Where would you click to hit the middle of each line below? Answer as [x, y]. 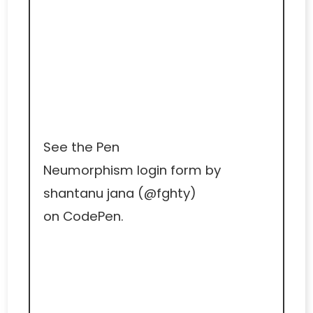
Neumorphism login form [122, 170]
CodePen [92, 217]
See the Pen [81, 147]
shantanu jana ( [93, 194]
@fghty [167, 194]
